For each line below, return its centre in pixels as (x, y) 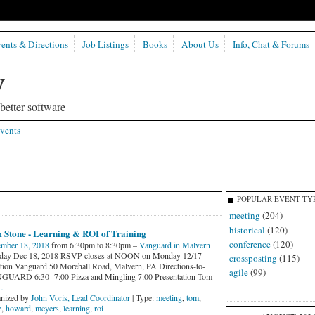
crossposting (253, 258)
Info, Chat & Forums (271, 45)
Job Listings (105, 45)
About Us (200, 45)
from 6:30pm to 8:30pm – (94, 245)
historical (247, 230)
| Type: (143, 298)
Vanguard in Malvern (174, 245)
